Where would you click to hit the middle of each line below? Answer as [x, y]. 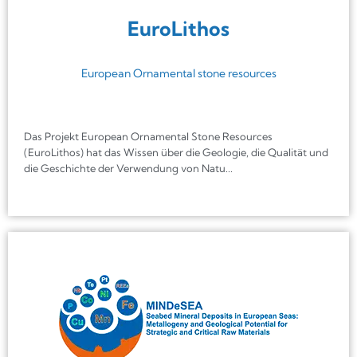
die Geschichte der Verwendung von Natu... [128, 168]
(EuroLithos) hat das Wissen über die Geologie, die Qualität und [176, 152]
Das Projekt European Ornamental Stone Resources [148, 136]
